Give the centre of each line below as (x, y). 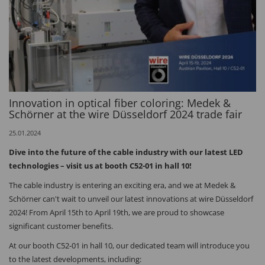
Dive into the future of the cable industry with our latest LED (126, 152)
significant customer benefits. (61, 226)
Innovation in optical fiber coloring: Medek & (120, 103)
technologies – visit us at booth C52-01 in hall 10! (100, 166)
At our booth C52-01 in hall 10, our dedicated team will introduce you (129, 246)
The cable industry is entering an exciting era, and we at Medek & (122, 185)
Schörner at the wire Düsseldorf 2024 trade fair (125, 114)
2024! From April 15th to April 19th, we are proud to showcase (117, 213)
